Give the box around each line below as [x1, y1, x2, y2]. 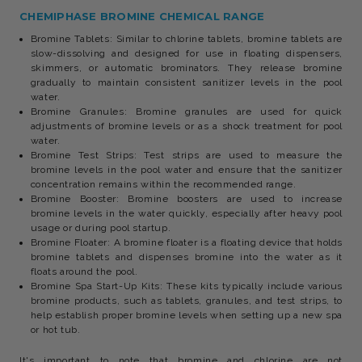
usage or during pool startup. [30, 222, 171, 234]
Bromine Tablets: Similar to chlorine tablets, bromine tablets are [30, 33, 343, 44]
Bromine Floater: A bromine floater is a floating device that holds [30, 237, 343, 248]
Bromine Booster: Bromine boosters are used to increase [30, 193, 343, 204]
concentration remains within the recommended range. [30, 179, 297, 190]
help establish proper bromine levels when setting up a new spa [30, 309, 343, 321]
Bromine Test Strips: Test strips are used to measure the [30, 149, 343, 161]
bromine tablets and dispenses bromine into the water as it [30, 251, 343, 263]
